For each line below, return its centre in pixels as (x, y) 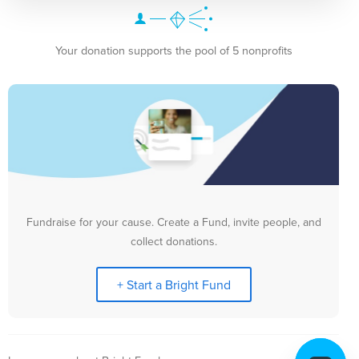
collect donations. (173, 242)
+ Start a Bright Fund (173, 285)
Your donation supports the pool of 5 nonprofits (173, 50)
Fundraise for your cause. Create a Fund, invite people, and (173, 222)
